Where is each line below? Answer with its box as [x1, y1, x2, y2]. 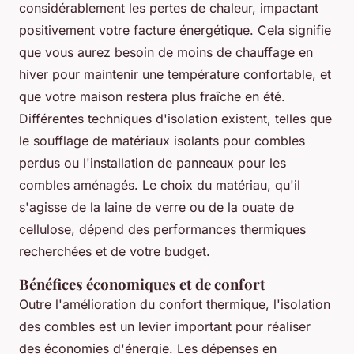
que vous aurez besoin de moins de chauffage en [19, 44, 313, 61]
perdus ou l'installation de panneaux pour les [19, 155, 286, 171]
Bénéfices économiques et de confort [19, 274, 265, 295]
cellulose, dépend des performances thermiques [19, 221, 306, 238]
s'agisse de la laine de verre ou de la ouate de [19, 199, 294, 216]
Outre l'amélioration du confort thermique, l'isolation [19, 296, 330, 313]
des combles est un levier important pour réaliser [19, 318, 311, 335]
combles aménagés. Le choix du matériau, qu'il [19, 177, 300, 194]
